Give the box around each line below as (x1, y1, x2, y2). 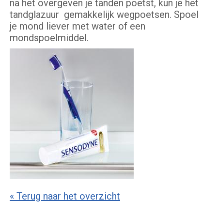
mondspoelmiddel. (10, 32, 89, 44)
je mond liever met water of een (10, 20, 145, 32)
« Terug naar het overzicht (10, 190, 120, 202)
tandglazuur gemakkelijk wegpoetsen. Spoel (10, 9, 199, 21)
